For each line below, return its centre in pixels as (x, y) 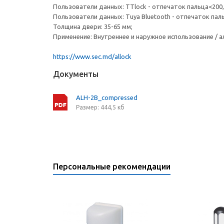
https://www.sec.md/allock (92, 56)
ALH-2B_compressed (107, 97)
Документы (76, 74)
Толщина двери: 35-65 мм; (93, 26)
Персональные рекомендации (112, 166)
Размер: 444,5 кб (100, 107)
